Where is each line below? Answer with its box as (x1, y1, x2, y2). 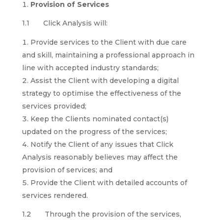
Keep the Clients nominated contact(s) (30, 114, 168, 123)
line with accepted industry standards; (22, 63, 159, 72)
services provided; (22, 102, 86, 110)
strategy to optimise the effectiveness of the (22, 89, 181, 98)
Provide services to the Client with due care (30, 38, 187, 47)
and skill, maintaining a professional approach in (22, 51, 194, 59)
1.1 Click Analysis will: (22, 19, 108, 27)
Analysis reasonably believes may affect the (22, 153, 178, 162)
